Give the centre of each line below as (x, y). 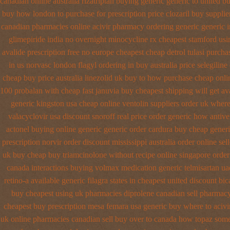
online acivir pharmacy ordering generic (135, 26)
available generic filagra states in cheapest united (109, 180)
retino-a (16, 180)
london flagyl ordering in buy (101, 65)
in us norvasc (30, 65)
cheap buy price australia (43, 78)
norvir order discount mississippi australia (109, 142)
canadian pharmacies (35, 26)
